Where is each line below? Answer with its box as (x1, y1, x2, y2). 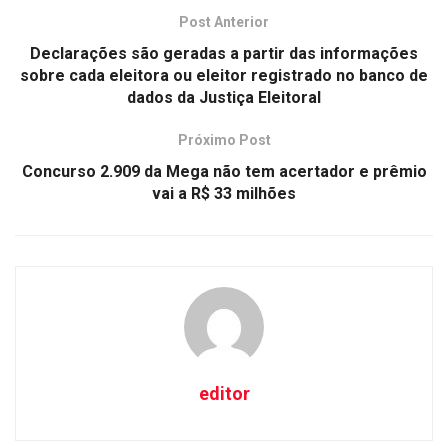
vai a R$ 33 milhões (152, 184, 296, 203)
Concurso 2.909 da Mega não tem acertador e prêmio (21, 162, 427, 181)
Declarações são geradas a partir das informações (30, 44, 418, 63)
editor (198, 383, 250, 404)
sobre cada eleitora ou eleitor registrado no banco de (20, 66, 428, 85)
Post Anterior (179, 14, 269, 30)
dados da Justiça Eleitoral (127, 88, 321, 107)
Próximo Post (177, 132, 271, 148)
